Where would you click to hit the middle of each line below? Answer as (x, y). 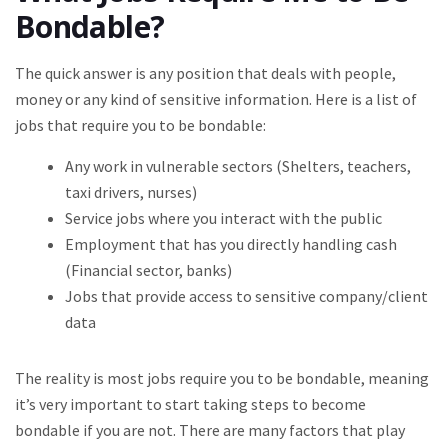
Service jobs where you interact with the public (223, 218)
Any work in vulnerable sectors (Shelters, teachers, (238, 166)
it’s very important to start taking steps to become (190, 404)
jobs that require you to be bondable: (140, 125)
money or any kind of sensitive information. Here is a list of (216, 99)
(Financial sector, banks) (148, 270)
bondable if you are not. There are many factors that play (210, 430)
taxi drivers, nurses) (131, 192)
